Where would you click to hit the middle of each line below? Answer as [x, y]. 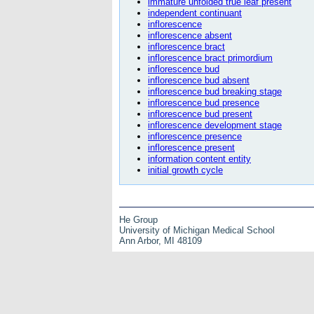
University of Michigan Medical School [197, 230]
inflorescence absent [190, 35]
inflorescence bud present [200, 114]
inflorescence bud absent [199, 80]
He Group [138, 219]
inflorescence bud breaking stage [215, 91]
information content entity [199, 158]
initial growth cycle [185, 170]
